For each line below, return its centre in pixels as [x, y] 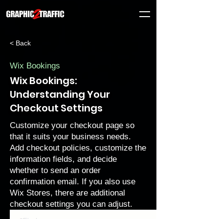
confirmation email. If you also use [73, 182]
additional [108, 193]
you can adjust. [103, 204]
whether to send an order [55, 170]
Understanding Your [60, 94]
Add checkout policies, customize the [78, 148]
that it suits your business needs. [70, 137]
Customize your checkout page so [72, 125]
